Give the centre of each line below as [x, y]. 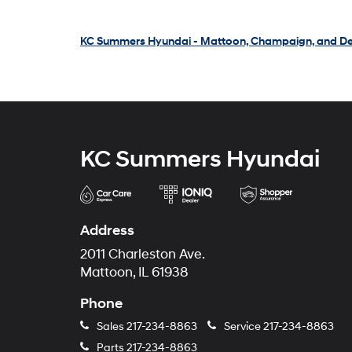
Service [242, 326]
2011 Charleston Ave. [143, 255]
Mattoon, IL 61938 [134, 273]
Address [107, 231]
